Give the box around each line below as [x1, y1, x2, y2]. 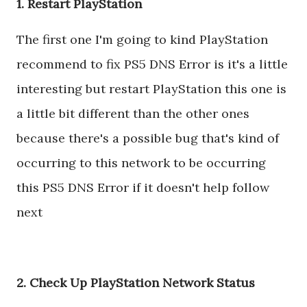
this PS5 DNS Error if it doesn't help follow [16, 180, 269, 196]
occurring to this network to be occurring [16, 155, 266, 171]
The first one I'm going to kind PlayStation [16, 32, 268, 48]
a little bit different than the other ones [16, 106, 249, 122]
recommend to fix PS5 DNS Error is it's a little [16, 56, 288, 73]
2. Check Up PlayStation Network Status [16, 274, 255, 291]
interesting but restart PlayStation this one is [16, 81, 286, 97]
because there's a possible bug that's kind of [16, 130, 279, 147]
